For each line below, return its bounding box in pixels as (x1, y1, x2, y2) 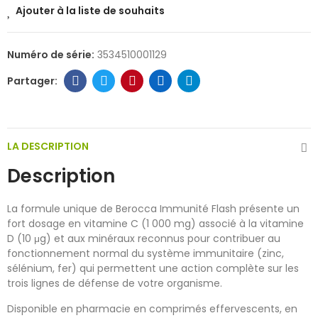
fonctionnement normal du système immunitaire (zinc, (7, 246, 284, 261)
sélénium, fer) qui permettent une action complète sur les (7, 261, 299, 276)
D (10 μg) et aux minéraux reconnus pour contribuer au (7, 231, 280, 246)
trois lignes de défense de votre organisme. (7, 276, 222, 291)
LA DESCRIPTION (7, 139, 89, 154)
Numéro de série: (7, 48, 97, 62)
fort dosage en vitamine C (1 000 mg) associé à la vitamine (7, 216, 304, 231)
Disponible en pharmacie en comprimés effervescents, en (7, 302, 297, 317)
